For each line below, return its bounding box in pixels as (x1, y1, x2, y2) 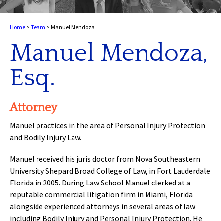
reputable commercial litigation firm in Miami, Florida (10, 189, 193, 200)
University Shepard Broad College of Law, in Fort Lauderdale (10, 166, 210, 176)
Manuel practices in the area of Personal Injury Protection (10, 120, 205, 131)
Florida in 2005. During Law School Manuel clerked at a (10, 178, 190, 188)
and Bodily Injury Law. (10, 132, 81, 143)
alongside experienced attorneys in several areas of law (10, 201, 195, 212)
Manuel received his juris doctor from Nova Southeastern (10, 154, 200, 164)
